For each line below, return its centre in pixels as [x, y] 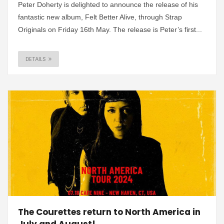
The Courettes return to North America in [109, 212]
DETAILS [36, 59]
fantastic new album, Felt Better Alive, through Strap [100, 17]
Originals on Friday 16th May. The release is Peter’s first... [110, 30]
